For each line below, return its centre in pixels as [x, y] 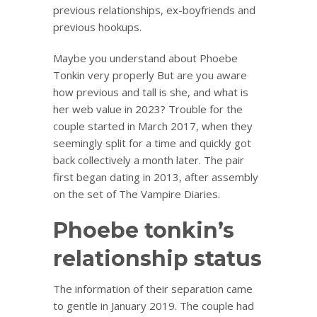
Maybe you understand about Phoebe [145, 58]
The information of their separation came [153, 288]
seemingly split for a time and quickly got [152, 143]
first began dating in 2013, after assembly [156, 177]
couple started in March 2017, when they [153, 126]
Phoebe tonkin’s [144, 230]
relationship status [157, 258]
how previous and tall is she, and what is [151, 92]
